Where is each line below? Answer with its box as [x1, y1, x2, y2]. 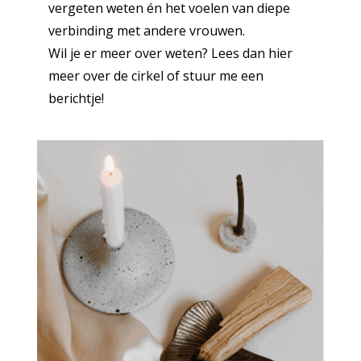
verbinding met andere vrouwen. [48, 21, 245, 39]
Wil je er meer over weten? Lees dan [48, 44, 268, 62]
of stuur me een [166, 66, 263, 85]
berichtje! [48, 89, 104, 107]
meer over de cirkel [48, 66, 167, 85]
